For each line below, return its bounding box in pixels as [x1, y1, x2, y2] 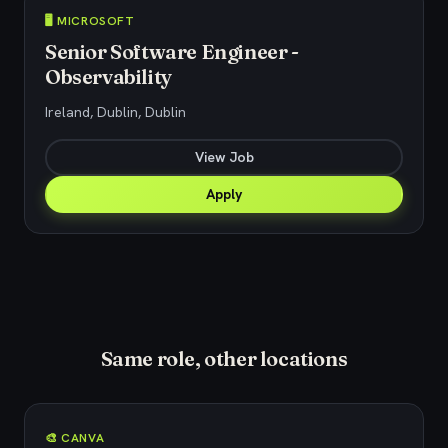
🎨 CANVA [45, 430, 105, 446]
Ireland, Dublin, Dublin [45, 103, 186, 121]
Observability [45, 64, 172, 89]
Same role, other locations [100, 346, 348, 371]
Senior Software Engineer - [45, 39, 299, 64]
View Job [194, 148, 254, 166]
